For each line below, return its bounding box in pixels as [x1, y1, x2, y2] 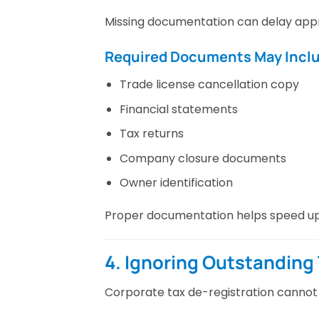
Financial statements [119, 100, 238, 117]
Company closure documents [119, 150, 286, 167]
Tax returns [119, 125, 184, 142]
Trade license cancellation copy [119, 76, 299, 93]
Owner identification [119, 174, 233, 192]
